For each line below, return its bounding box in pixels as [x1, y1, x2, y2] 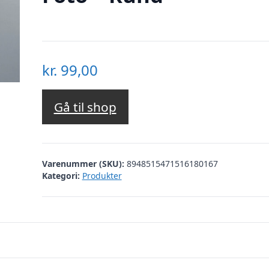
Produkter [82, 169, 122, 181]
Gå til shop [53, 98, 116, 116]
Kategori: [41, 169, 80, 181]
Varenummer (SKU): [41, 157, 127, 169]
